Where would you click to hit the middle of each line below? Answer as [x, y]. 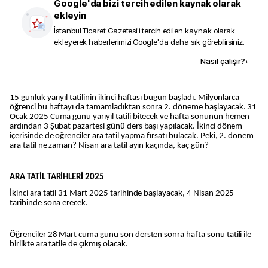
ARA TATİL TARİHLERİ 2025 [57, 178]
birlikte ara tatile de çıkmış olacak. [69, 245]
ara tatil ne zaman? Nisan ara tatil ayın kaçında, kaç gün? [109, 146]
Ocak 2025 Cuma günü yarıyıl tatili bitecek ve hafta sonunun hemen [130, 117]
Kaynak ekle [110, 61]
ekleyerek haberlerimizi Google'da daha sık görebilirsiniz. [149, 42]
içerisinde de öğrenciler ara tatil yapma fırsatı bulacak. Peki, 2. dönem [132, 136]
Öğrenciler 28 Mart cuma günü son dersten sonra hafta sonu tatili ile [131, 235]
